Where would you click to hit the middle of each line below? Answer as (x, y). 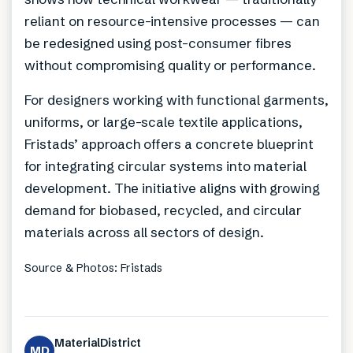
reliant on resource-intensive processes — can (172, 21)
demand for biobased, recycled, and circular (163, 210)
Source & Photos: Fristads (93, 268)
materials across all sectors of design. (144, 232)
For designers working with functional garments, (176, 100)
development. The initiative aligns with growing (172, 188)
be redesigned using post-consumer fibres (158, 43)
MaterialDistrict (98, 343)
